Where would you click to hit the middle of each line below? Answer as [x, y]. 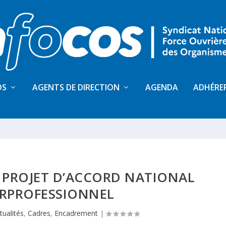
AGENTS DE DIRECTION [76, 87]
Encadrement [76, 213]
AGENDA [162, 87]
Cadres [39, 213]
